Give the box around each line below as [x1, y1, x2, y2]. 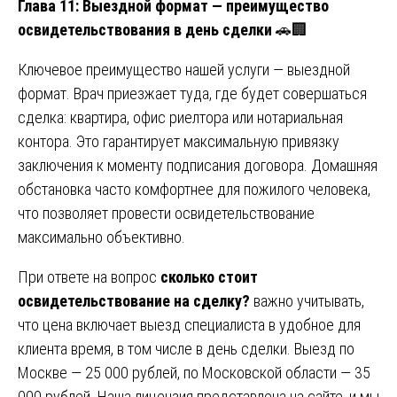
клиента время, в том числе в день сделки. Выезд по [18, 339, 354, 358]
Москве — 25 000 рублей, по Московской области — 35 [18, 362, 370, 382]
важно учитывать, [250, 291, 364, 310]
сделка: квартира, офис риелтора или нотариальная [18, 107, 343, 127]
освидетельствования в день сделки [18, 19, 272, 39]
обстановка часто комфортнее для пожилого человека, [18, 179, 370, 198]
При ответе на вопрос [18, 267, 160, 286]
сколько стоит [160, 267, 258, 286]
